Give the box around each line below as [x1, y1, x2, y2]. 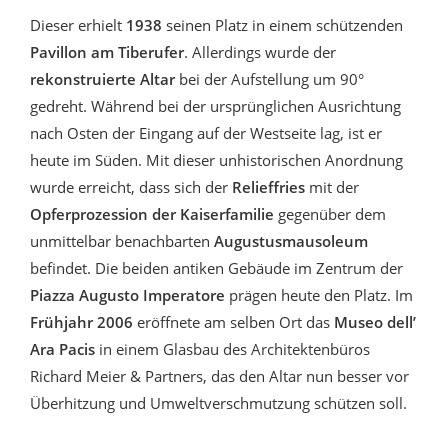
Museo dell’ [334, 311, 416, 332]
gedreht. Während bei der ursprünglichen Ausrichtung [30, 95, 401, 116]
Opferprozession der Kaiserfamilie [30, 203, 274, 224]
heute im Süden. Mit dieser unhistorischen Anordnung [30, 149, 403, 170]
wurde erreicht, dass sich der [30, 176, 232, 197]
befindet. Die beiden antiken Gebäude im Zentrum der [30, 257, 403, 278]
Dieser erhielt [30, 14, 126, 35]
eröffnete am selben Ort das [133, 311, 334, 332]
